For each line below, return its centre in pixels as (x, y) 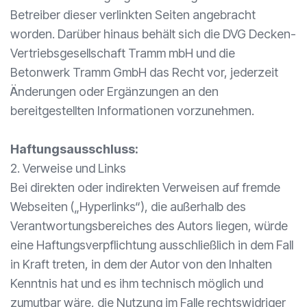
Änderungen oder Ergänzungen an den (114, 91)
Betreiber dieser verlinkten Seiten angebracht (133, 15)
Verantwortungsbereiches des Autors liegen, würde (149, 226)
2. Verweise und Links (68, 168)
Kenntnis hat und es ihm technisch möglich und (137, 283)
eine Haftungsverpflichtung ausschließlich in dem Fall (152, 245)
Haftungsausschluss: (74, 149)
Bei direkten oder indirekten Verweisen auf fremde (145, 187)
